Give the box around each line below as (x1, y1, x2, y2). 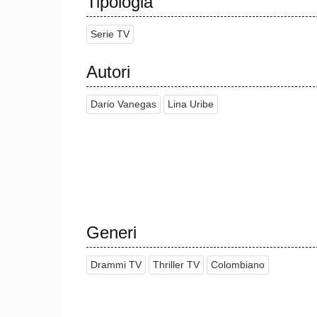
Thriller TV (153, 260, 200, 271)
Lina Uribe (168, 99, 214, 110)
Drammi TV (91, 260, 142, 271)
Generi (86, 223, 137, 243)
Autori (86, 62, 130, 82)
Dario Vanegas (91, 99, 156, 110)
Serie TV (91, 29, 129, 40)
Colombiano (211, 260, 265, 271)
